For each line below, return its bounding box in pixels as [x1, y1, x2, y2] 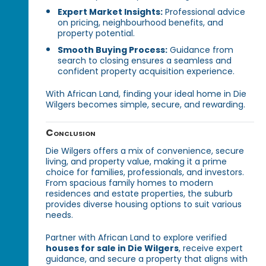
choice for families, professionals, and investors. [46, 166, 245, 179]
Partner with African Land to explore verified [46, 232, 227, 244]
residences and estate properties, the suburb [46, 188, 233, 200]
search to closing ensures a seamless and [58, 55, 232, 67]
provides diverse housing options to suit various [46, 198, 242, 211]
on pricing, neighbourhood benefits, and [58, 17, 224, 29]
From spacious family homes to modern [46, 177, 214, 189]
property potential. [58, 27, 135, 40]
